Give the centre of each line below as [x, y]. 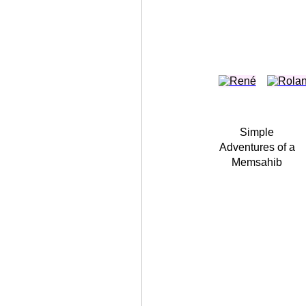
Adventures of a [257, 147]
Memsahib [257, 162]
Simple [257, 132]
